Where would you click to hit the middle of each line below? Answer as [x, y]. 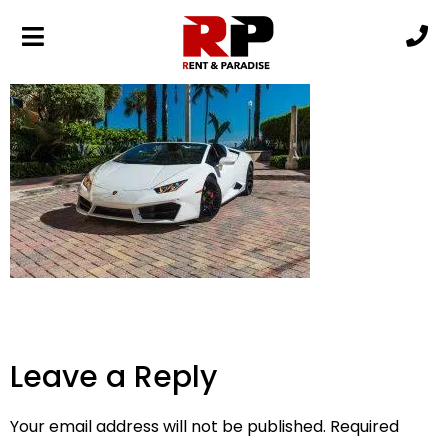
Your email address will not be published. [168, 426]
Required [364, 426]
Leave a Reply [113, 377]
